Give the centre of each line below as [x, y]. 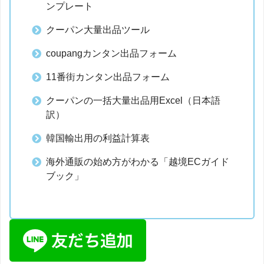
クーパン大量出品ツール [98, 29]
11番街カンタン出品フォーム [108, 77]
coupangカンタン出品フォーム [111, 53]
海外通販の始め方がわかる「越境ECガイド [137, 161]
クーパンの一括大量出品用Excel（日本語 [133, 100]
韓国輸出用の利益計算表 [98, 138]
